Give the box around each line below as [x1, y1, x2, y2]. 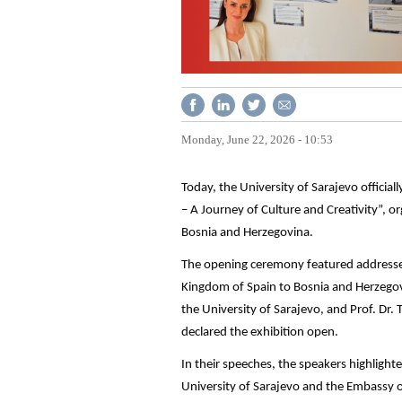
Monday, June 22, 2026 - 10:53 [181, 133, 333, 147]
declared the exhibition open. [181, 325, 338, 339]
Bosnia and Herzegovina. [181, 226, 313, 240]
